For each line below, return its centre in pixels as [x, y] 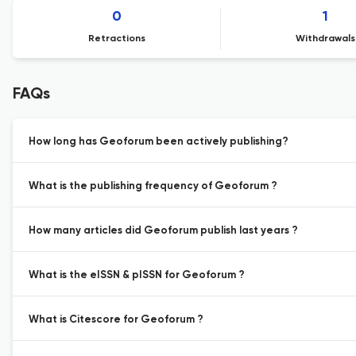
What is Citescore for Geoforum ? [116, 320]
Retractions [117, 39]
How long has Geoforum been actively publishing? [159, 142]
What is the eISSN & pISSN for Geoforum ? [137, 275]
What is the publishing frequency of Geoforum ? [153, 186]
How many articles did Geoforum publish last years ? [163, 231]
